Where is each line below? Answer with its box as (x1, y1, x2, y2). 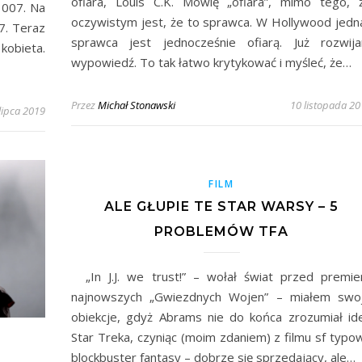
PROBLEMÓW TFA (154, 223, 288, 239)
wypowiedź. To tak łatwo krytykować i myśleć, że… (71, 54, 351, 70)
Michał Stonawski (98, 98, 175, 112)
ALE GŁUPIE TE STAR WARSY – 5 (104, 198, 339, 214)
